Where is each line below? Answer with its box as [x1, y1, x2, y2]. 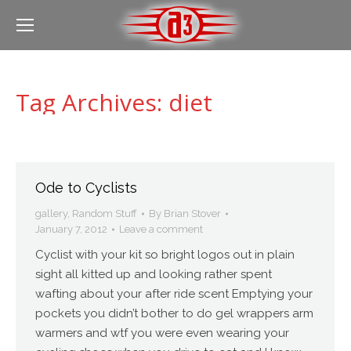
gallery [35, 208, 67, 219]
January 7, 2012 [35, 223, 107, 235]
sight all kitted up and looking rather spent [35, 267, 272, 281]
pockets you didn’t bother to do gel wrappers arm [35, 306, 313, 320]
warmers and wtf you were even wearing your [35, 326, 289, 340]
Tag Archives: [16, 85, 168, 118]
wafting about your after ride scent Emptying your [35, 287, 313, 301]
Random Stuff [72, 208, 137, 219]
